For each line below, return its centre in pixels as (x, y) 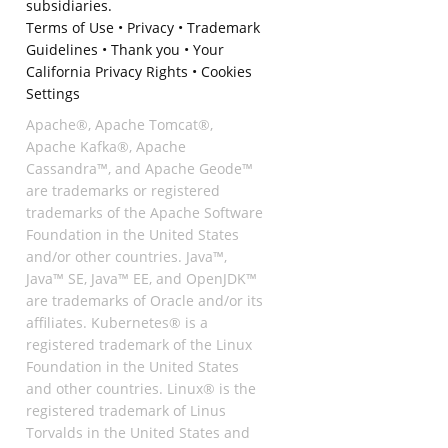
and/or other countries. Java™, (126, 256)
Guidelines (61, 50)
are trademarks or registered (122, 190)
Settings (52, 94)
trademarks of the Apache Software (144, 212)
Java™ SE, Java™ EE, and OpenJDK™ (141, 278)
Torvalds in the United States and (137, 432)
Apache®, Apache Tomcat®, (119, 124)
